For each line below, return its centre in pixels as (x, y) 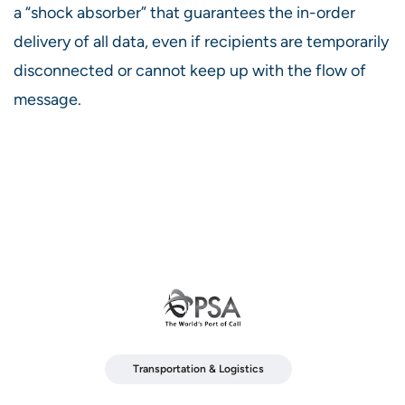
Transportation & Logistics (198, 369)
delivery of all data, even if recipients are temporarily (201, 42)
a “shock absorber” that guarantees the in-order (184, 13)
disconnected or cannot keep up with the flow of (190, 71)
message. (47, 99)
